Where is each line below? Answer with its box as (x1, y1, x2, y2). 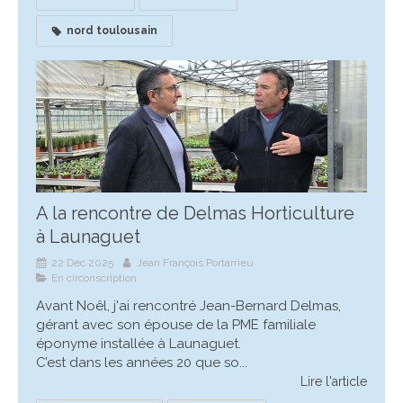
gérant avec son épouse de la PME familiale (36, 317, 316, 334)
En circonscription (51, 272, 137, 285)
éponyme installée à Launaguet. (36, 336, 241, 353)
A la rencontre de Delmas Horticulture (36, 202, 354, 225)
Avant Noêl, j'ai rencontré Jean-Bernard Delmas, (36, 298, 341, 315)
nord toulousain (67, 24, 157, 38)
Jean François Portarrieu (137, 256, 254, 270)
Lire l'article (300, 374, 367, 390)
